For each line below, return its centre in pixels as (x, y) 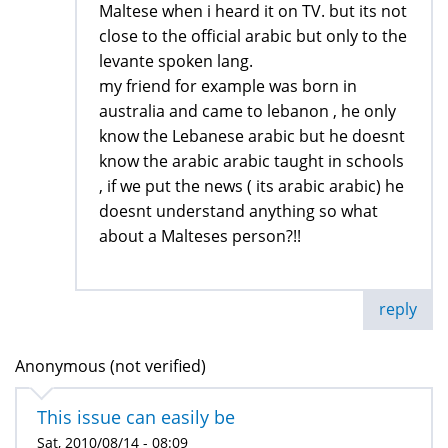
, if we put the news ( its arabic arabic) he (251, 186)
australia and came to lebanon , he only (247, 111)
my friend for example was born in (228, 86)
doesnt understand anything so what (238, 211)
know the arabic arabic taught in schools (251, 161)
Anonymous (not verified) (110, 366)
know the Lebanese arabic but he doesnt (252, 136)
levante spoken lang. (176, 61)
